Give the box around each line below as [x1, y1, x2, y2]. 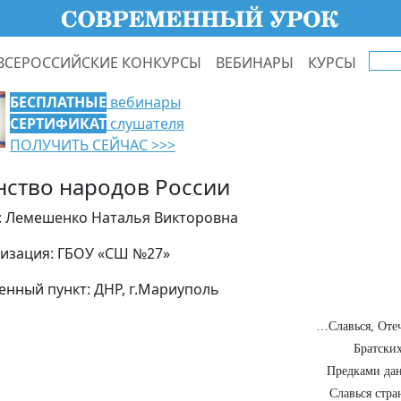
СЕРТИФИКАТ [10, 114, 107, 133]
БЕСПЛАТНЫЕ [10, 92, 107, 112]
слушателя [107, 114, 184, 133]
